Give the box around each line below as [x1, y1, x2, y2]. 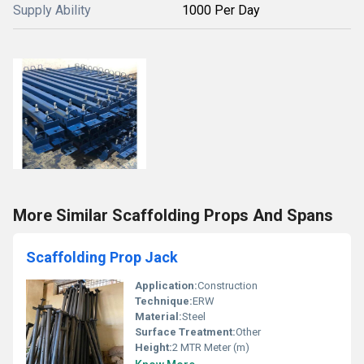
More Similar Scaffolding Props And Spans [13, 206, 333, 225]
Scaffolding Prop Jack [26, 249, 178, 266]
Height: [135, 341, 172, 353]
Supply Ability [13, 2, 91, 18]
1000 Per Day [182, 2, 260, 18]
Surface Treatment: [135, 326, 236, 338]
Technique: [135, 295, 193, 307]
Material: [135, 310, 182, 323]
